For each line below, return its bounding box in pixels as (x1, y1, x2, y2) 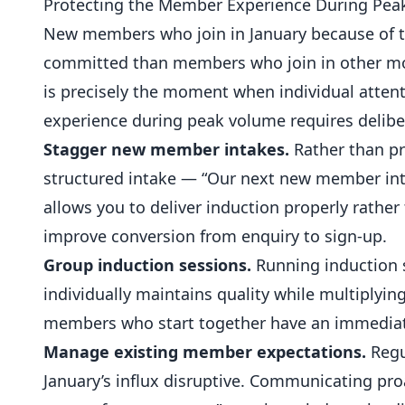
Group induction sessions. (43, 254, 251, 276)
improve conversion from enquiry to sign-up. (43, 225, 387, 247)
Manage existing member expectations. (43, 341, 366, 363)
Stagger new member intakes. (43, 138, 289, 160)
